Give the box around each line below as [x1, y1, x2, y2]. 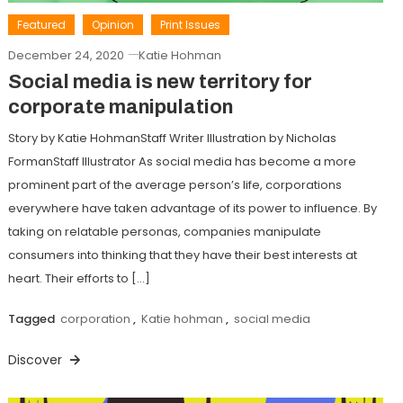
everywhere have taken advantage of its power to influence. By [7, 199, 377, 217]
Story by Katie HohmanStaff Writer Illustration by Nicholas [7, 129, 336, 147]
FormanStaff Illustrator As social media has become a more [7, 152, 356, 170]
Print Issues [159, 16, 220, 32]
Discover [7, 350, 66, 369]
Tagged [7, 309, 58, 327]
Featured [16, 16, 66, 32]
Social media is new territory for [7, 70, 312, 93]
